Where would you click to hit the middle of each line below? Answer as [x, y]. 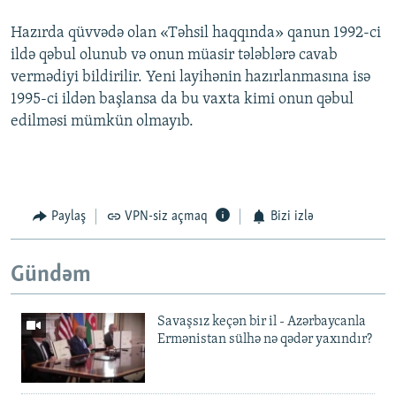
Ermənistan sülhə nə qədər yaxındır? [265, 340]
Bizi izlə [292, 217]
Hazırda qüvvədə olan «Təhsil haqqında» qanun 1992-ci [196, 34]
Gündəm [51, 275]
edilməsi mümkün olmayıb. [102, 122]
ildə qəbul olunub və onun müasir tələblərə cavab [174, 56]
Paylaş [68, 217]
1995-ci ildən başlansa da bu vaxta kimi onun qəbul [182, 100]
